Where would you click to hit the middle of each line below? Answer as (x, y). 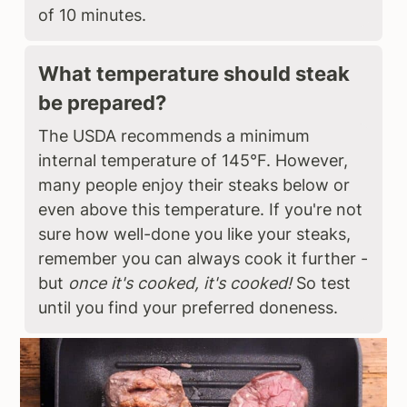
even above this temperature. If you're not (201, 209)
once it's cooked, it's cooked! (180, 283)
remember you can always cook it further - (203, 258)
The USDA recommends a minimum (174, 135)
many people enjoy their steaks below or (194, 184)
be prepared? (103, 102)
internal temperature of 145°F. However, (194, 160)
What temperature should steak (194, 73)
